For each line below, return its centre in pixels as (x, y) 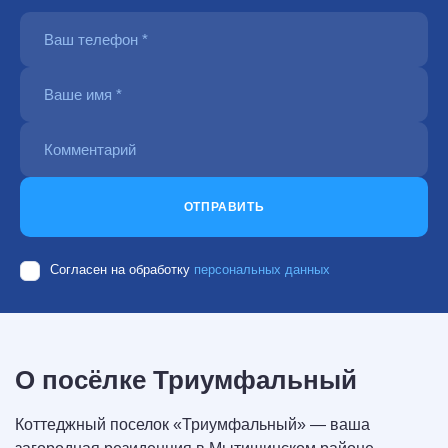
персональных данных (262, 270)
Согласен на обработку (122, 270)
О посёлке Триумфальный (186, 380)
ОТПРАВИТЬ (224, 207)
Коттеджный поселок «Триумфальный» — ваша (192, 425)
